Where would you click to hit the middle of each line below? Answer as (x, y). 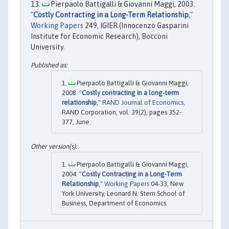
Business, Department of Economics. (115, 203)
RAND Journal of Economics (143, 103)
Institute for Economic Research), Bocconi (99, 36)
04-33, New (167, 184)
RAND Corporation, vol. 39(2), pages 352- (122, 112)
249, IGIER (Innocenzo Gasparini (136, 25)
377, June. (76, 122)
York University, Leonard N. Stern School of (123, 193)
